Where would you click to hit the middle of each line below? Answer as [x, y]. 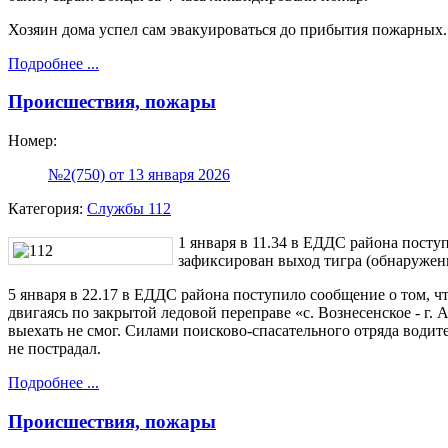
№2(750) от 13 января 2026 [139, 175]
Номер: [32, 141]
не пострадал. [54, 349]
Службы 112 [129, 209]
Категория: [47, 209]
